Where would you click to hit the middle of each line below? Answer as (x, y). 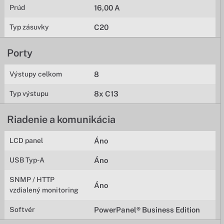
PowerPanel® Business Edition (147, 210)
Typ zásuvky (29, 27)
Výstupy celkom (36, 74)
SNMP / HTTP (32, 179)
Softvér (22, 209)
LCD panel (26, 140)
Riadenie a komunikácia (61, 119)
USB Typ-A (27, 160)
